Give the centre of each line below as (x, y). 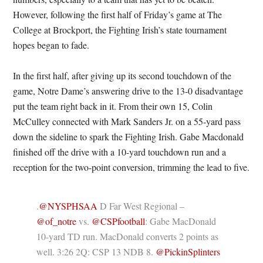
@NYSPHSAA (68, 206)
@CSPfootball (119, 221)
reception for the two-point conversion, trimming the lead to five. (131, 167)
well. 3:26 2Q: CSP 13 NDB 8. (96, 252)
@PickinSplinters (188, 252)
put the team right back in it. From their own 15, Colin (113, 106)
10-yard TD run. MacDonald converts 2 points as (128, 236)
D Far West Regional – (141, 206)
